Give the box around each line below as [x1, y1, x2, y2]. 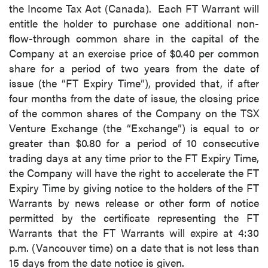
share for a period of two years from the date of [9, 60, 259, 75]
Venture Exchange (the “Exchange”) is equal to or [9, 120, 259, 135]
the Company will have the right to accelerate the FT [9, 165, 259, 180]
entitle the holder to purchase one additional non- [9, 16, 259, 31]
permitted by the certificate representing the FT [9, 210, 259, 225]
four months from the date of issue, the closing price [9, 90, 259, 105]
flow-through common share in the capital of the [9, 31, 259, 45]
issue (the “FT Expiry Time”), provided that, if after [9, 75, 259, 90]
